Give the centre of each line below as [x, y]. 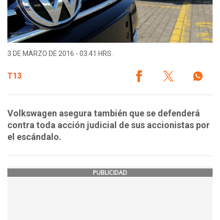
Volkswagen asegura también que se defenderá [104, 113]
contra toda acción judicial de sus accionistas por [109, 125]
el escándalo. [34, 137]
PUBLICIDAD [110, 173]
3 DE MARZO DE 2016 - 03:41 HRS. [60, 54]
